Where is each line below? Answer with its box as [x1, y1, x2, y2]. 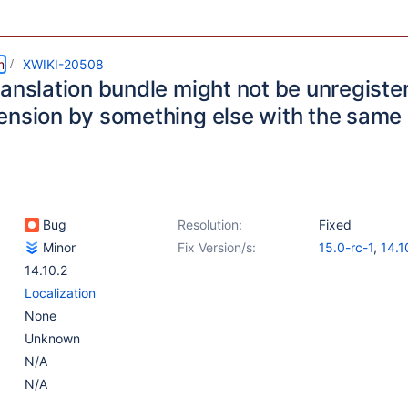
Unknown [25, 331, 80, 346]
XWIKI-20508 [23, 56, 104, 72]
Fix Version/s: [178, 240, 256, 255]
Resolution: [178, 217, 242, 232]
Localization [25, 285, 96, 301]
